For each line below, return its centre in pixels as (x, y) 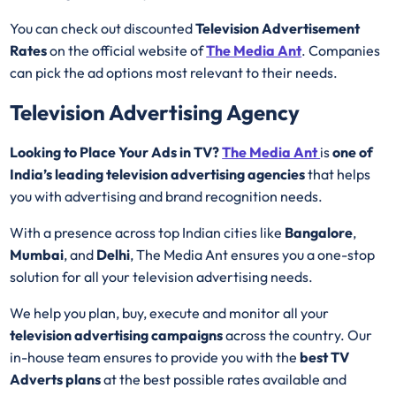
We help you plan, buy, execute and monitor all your (170, 312)
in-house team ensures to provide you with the (155, 357)
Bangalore (319, 232)
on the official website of (128, 51)
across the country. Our (298, 335)
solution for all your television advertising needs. (163, 276)
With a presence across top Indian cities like (148, 232)
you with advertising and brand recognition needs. (168, 196)
